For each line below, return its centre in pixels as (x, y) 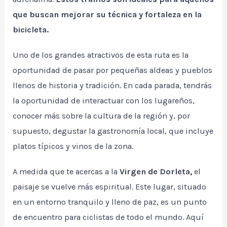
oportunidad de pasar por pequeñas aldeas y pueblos (113, 70)
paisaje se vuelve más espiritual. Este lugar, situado (110, 187)
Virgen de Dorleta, (155, 172)
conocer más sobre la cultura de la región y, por (102, 116)
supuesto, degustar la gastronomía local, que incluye (113, 131)
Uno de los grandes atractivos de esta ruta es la (101, 55)
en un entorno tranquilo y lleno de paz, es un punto (110, 202)
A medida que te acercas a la (65, 172)
